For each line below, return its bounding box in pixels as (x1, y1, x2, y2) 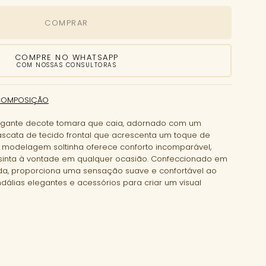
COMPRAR (45, 17, 88, 28)
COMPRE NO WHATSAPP (14, 51, 119, 63)
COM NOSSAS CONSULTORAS (17, 60, 116, 69)
